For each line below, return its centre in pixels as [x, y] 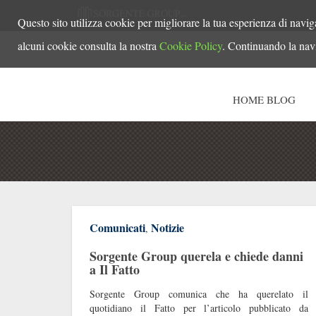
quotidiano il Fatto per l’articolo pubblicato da [199, 308]
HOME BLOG [264, 99]
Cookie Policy [191, 45]
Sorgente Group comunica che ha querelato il [199, 293]
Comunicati [117, 227]
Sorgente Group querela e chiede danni [196, 256]
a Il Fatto [115, 269]
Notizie [168, 227]
